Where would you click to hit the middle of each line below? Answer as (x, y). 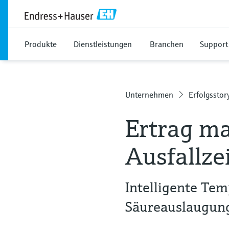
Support (214, 44)
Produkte (41, 44)
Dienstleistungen (103, 44)
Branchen (167, 44)
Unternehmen (150, 95)
